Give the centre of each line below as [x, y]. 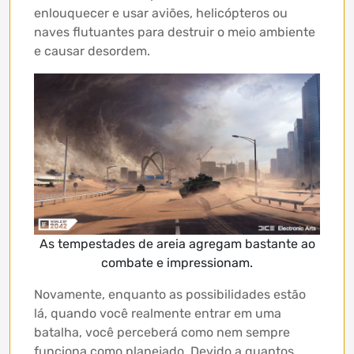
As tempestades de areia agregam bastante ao [177, 243]
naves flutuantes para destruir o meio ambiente [175, 32]
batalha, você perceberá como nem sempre [162, 332]
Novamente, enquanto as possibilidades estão [170, 294]
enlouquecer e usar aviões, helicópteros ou [161, 13]
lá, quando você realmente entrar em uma [158, 313]
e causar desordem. [92, 51]
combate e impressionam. [177, 262]
